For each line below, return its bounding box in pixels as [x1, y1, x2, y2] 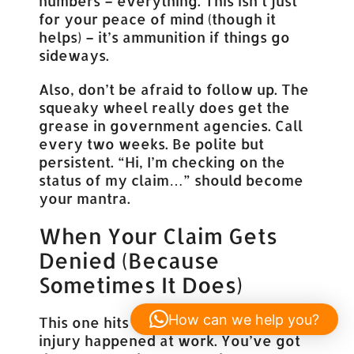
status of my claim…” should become [39, 171, 304, 190]
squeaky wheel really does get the [39, 98, 291, 117]
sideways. [39, 46, 110, 65]
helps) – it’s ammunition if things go [39, 28, 291, 47]
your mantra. [39, 189, 131, 208]
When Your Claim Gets [39, 221, 278, 250]
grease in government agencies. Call [39, 116, 303, 135]
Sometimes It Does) [39, 270, 243, 299]
